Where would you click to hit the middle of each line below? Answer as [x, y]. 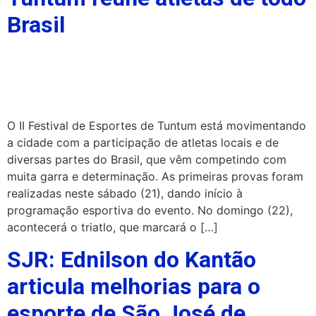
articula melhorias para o [134, 286]
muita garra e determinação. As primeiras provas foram [155, 177]
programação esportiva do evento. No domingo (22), [150, 211]
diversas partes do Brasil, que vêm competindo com [147, 160]
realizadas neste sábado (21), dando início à [125, 194]
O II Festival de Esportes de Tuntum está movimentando [157, 126]
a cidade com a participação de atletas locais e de [143, 143]
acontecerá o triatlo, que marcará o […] [113, 227]
